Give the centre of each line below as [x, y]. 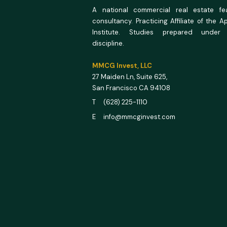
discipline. [108, 43]
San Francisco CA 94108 [131, 88]
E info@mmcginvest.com [134, 117]
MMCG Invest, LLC [122, 65]
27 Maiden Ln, [114, 77]
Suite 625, [152, 77]
